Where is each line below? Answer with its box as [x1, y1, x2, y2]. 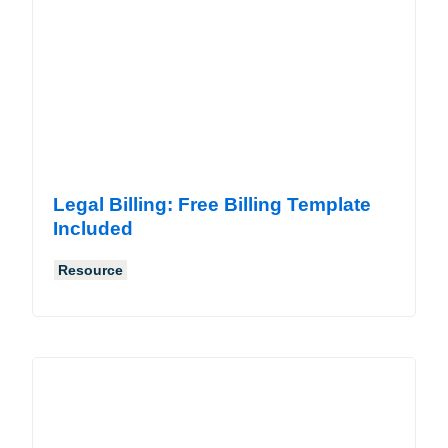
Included [53, 217, 133, 239]
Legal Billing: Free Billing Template [53, 193, 371, 215]
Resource [58, 261, 123, 278]
